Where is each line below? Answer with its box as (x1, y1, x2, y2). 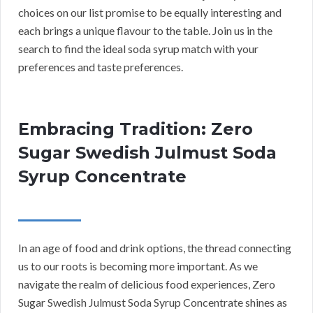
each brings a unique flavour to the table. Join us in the (18, 24, 272, 38)
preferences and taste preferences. (18, 60, 183, 74)
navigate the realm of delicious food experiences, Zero (18, 277, 275, 291)
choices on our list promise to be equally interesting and (18, 6, 282, 20)
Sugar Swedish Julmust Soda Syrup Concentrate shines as (18, 296, 287, 310)
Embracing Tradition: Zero (18, 119, 253, 140)
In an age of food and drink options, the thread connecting (18, 241, 291, 255)
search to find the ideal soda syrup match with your (18, 42, 259, 56)
